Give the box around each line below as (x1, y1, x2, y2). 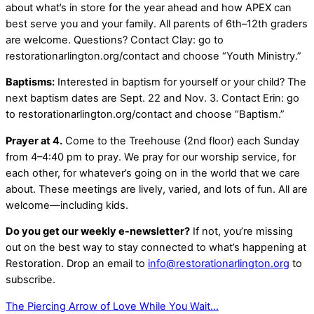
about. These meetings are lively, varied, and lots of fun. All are (6, 182, 308, 196)
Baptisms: (6, 76, 55, 89)
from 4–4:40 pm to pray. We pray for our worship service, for (6, 150, 296, 163)
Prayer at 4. (6, 134, 62, 147)
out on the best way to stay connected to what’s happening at (6, 241, 306, 254)
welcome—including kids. (6, 198, 128, 212)
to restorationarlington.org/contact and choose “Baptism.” (6, 108, 285, 121)
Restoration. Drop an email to (6, 257, 148, 271)
